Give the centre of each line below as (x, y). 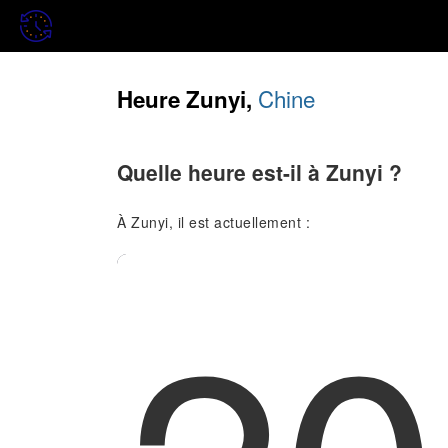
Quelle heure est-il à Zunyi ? (259, 172)
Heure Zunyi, (187, 99)
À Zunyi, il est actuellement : (213, 221)
